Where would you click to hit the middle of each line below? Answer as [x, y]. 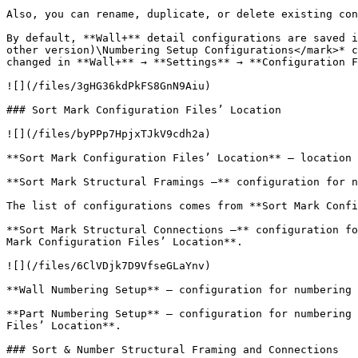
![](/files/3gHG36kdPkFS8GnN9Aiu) [109, 86]
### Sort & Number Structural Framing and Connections [173, 350]
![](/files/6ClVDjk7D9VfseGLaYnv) [109, 266]
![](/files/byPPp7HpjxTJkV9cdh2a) [109, 134]
